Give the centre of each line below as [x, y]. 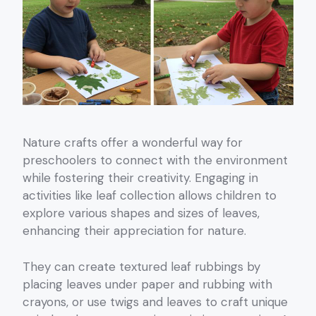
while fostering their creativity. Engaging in [140, 178]
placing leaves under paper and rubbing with [147, 284]
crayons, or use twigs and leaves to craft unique [155, 302]
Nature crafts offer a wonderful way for [133, 143]
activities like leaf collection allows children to [150, 196]
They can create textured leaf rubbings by [141, 266]
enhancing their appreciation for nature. [134, 231]
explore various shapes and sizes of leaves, [141, 213]
